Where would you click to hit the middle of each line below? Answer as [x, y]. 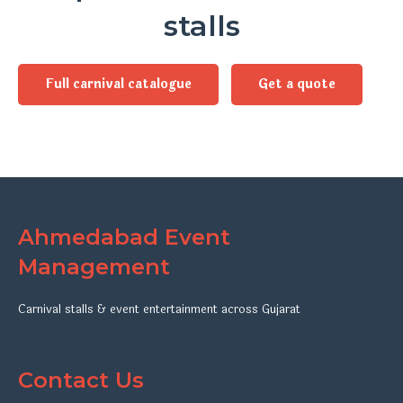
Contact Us [81, 380]
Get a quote [297, 84]
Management [94, 266]
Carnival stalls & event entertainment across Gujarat [159, 309]
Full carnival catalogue [118, 84]
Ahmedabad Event [124, 237]
